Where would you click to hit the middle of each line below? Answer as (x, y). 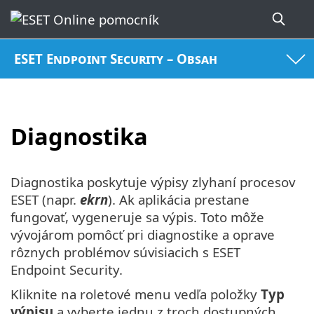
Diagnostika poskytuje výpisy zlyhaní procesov (153, 182)
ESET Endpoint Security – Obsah (116, 59)
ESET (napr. (45, 200)
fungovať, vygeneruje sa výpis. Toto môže (137, 217)
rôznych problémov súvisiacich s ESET (125, 252)
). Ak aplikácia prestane (179, 200)
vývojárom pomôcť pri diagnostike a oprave (143, 235)
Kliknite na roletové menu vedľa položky (136, 294)
